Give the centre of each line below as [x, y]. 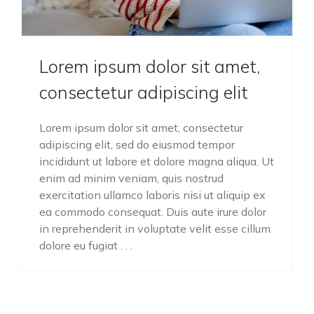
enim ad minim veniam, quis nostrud [131, 178]
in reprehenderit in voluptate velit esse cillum [155, 228]
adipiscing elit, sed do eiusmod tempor [137, 144]
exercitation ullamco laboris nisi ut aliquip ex [152, 195]
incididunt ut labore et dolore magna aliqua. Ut [157, 161]
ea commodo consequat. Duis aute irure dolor [153, 212]
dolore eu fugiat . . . [86, 245]
